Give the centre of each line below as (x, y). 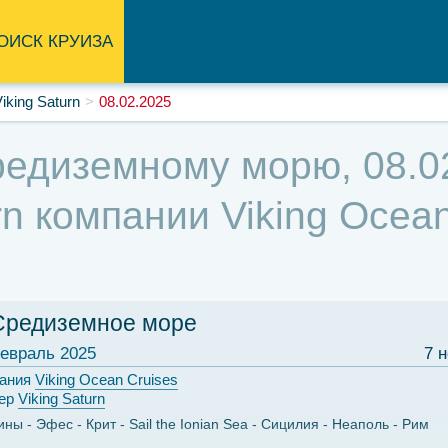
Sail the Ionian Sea (188, 424)
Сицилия (290, 424)
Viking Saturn (61, 398)
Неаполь (360, 424)
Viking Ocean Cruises (106, 379)
